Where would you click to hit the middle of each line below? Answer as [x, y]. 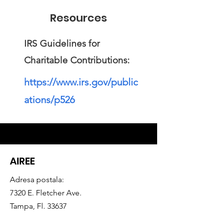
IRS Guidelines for [62, 43]
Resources [79, 18]
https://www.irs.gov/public [81, 82]
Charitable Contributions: [77, 60]
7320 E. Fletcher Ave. [46, 193]
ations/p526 [49, 100]
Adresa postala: [38, 179]
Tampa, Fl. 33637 [38, 206]
